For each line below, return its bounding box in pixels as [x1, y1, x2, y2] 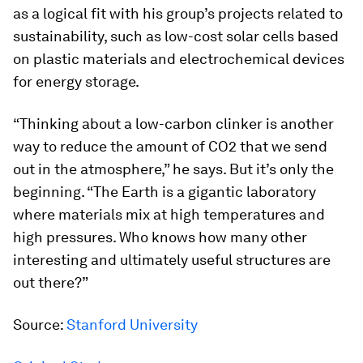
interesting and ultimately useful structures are [13, 250, 331, 268]
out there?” [13, 273, 88, 291]
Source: [13, 315, 66, 333]
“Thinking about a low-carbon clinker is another [13, 114, 334, 132]
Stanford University [66, 315, 198, 333]
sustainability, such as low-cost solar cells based [13, 27, 339, 45]
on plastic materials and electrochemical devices [13, 49, 344, 67]
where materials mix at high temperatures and [13, 205, 325, 223]
